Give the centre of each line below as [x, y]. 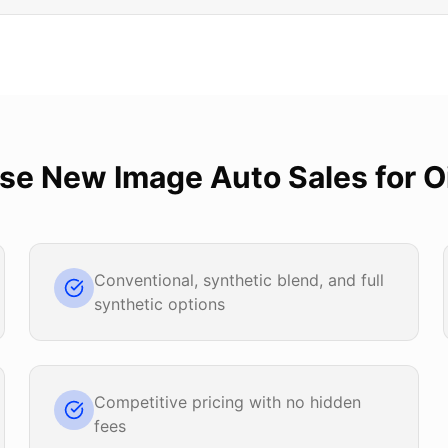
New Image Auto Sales [204, 177]
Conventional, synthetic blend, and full [239, 280]
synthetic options [160, 304]
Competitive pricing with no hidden [228, 402]
